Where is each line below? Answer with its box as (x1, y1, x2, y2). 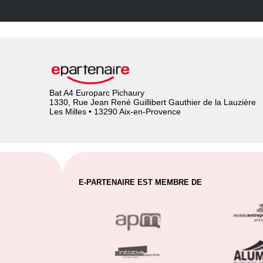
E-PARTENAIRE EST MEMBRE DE (78, 178, 202, 187)
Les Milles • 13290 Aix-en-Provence (49, 107, 181, 117)
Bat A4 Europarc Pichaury (49, 88, 144, 98)
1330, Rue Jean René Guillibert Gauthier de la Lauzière (49, 97, 256, 107)
